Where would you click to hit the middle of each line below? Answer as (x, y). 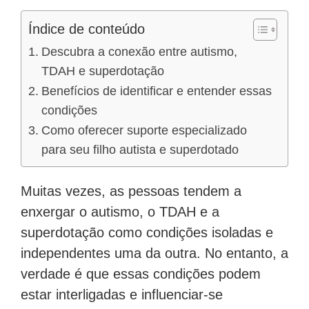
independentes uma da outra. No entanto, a (154, 253)
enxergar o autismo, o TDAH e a (120, 212)
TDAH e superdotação (102, 71)
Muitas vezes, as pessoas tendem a (131, 191)
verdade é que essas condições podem (141, 274)
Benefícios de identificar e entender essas (156, 91)
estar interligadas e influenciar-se (122, 295)
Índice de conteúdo (87, 29)
